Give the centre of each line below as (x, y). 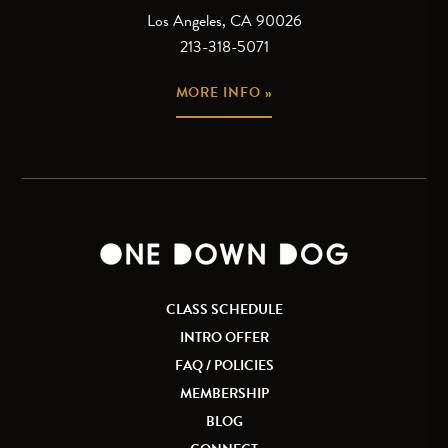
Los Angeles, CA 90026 (224, 21)
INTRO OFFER (224, 338)
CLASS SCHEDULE (224, 310)
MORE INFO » (224, 93)
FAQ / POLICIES (224, 366)
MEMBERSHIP (224, 394)
